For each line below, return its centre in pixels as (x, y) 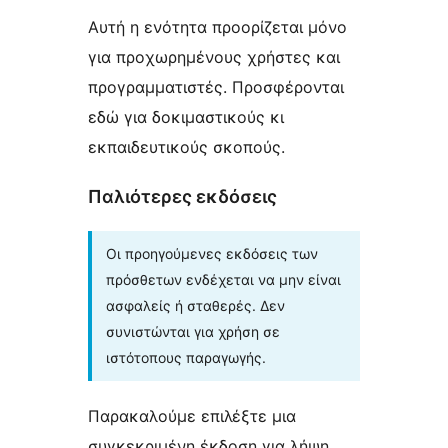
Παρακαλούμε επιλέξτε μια (192, 416)
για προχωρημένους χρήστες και (214, 57)
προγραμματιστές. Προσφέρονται (216, 87)
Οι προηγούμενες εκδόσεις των (212, 254)
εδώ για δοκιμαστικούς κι (186, 117)
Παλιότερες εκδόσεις (182, 197)
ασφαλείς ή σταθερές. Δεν (195, 306)
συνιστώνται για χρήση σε (193, 332)
